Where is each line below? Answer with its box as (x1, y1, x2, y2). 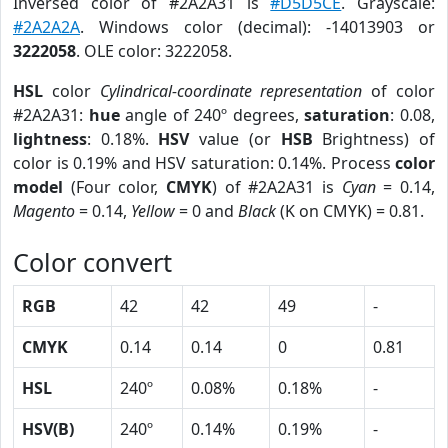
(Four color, (63, 176, 166, 198)
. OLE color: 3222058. (76, 40, 232, 62)
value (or (189, 128, 281, 150)
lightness (13, 128, 87, 150)
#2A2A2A (13, 16, 80, 38)
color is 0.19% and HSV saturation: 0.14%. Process (13, 152, 395, 174)
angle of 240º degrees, (119, 104, 305, 126)
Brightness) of (312, 128, 436, 150)
